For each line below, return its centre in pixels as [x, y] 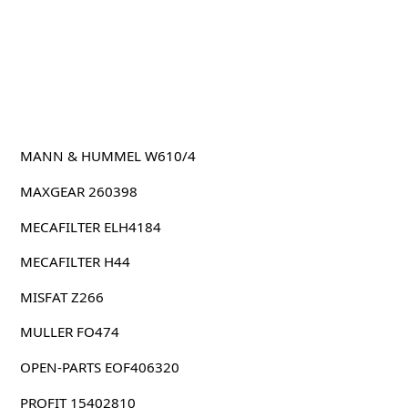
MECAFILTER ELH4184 [90, 226]
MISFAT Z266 [61, 296]
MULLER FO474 [69, 332]
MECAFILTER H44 [75, 262]
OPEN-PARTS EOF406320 [99, 367]
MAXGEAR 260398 [78, 191]
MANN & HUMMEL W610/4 [107, 156]
